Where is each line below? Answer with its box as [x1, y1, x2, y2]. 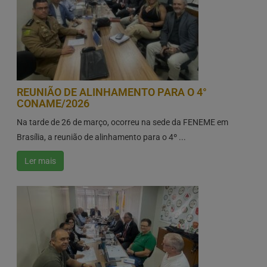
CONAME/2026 [16, 97, 89, 110]
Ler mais [24, 156, 56, 166]
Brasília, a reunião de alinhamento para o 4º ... [16, 132, 186, 142]
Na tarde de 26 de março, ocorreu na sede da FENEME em [16, 117, 228, 128]
